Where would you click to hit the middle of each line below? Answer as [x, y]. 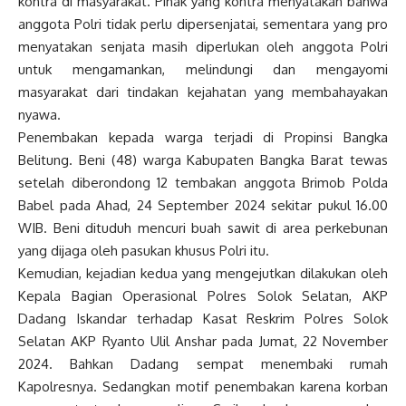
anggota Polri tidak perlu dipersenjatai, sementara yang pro [203, 24]
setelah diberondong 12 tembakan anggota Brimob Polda [203, 183]
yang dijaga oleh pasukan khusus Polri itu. [144, 251]
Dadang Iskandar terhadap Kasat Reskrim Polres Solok [203, 319]
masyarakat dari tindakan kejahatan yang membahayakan [203, 92]
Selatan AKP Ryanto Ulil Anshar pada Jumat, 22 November [203, 342]
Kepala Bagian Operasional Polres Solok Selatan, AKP [203, 296]
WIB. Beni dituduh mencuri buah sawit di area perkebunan [203, 228]
